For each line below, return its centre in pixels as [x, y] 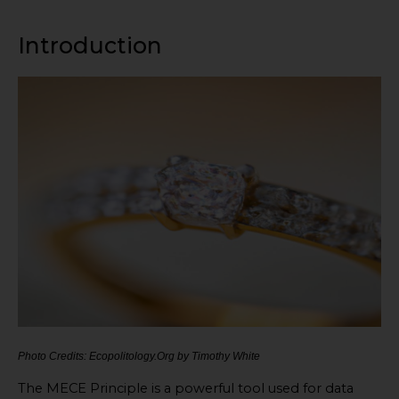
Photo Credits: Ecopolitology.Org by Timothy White [139, 357]
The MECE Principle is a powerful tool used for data [186, 389]
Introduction [90, 45]
